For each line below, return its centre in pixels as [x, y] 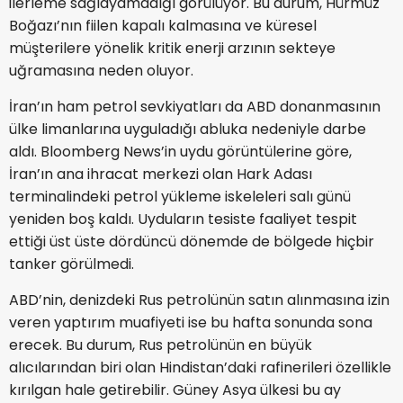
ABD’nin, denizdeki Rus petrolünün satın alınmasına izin [199, 300]
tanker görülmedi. [72, 264]
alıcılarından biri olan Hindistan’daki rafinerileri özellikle [200, 368]
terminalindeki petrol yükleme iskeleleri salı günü [180, 197]
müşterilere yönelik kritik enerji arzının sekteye [172, 49]
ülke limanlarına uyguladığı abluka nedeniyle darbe [188, 130]
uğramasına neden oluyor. [101, 71]
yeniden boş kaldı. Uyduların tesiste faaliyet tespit [183, 219]
